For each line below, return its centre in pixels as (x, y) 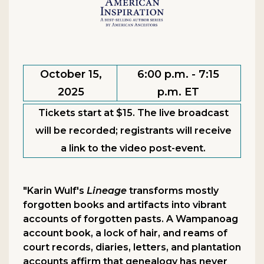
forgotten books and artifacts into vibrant (125, 205)
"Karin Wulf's (55, 191)
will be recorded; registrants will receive (133, 131)
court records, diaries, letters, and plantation (132, 247)
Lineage (107, 191)
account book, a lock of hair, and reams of (125, 233)
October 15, (71, 75)
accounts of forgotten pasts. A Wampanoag (131, 219)
